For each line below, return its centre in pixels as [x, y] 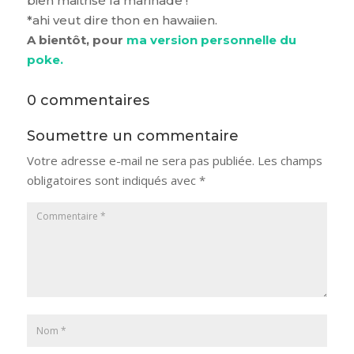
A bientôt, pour [76, 40]
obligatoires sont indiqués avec [113, 180]
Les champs [290, 160]
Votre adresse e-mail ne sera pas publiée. [140, 160]
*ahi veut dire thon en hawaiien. [122, 20]
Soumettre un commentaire [132, 136]
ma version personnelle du [211, 40]
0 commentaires [88, 100]
